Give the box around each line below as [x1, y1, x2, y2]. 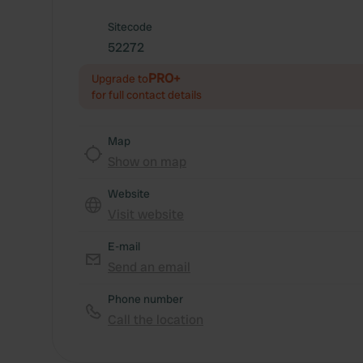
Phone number [108, 292, 183, 306]
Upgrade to [92, 71, 148, 86]
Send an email [108, 258, 190, 275]
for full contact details [92, 88, 202, 102]
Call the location [108, 311, 203, 328]
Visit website [108, 206, 184, 223]
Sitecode [108, 19, 152, 34]
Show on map [108, 153, 186, 170]
